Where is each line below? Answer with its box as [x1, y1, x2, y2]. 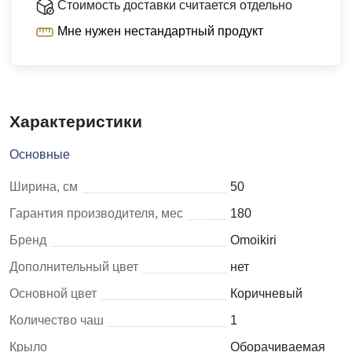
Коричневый [229, 286, 302, 300]
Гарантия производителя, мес [9, 206, 183, 220]
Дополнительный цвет [9, 259, 138, 273]
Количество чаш [9, 313, 104, 327]
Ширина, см [9, 179, 78, 193]
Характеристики [9, 112, 142, 130]
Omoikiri [229, 233, 277, 247]
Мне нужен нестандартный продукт [57, 24, 263, 38]
